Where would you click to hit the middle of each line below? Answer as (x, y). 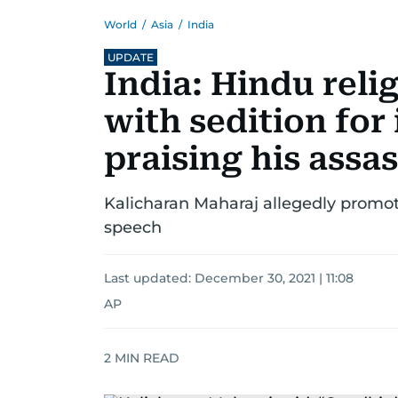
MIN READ (145, 358)
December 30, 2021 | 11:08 (274, 278)
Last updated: (149, 278)
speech (133, 227)
